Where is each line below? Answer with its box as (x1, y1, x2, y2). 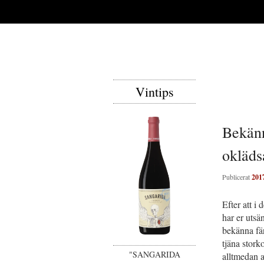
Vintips (135, 83, 174, 100)
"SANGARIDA (128, 249, 180, 260)
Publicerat (222, 171, 252, 181)
